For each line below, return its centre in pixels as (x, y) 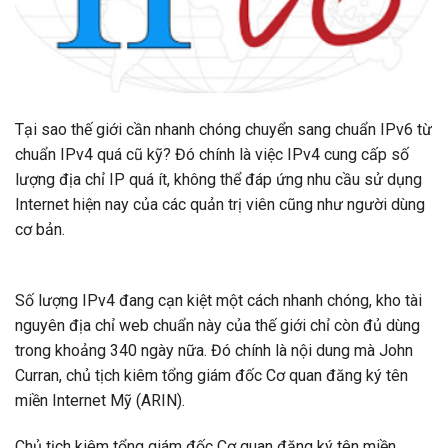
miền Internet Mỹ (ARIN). (100, 400)
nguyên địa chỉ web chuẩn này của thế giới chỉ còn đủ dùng (217, 325)
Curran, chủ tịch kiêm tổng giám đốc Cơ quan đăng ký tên (211, 375)
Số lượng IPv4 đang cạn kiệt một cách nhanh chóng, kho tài (218, 300)
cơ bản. (40, 230)
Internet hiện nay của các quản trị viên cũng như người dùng (220, 205)
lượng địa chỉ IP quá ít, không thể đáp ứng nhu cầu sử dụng (218, 180)
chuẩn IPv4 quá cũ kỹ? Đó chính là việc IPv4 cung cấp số (212, 155)
